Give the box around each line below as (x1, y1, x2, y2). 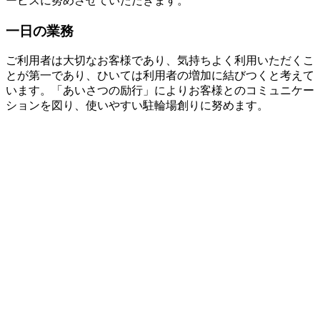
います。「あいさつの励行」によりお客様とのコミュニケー (6, 84, 314, 97)
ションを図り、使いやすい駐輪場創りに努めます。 (6, 99, 269, 112)
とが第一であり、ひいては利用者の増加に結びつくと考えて (6, 69, 314, 82)
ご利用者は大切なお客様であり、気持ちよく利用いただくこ (6, 54, 314, 67)
